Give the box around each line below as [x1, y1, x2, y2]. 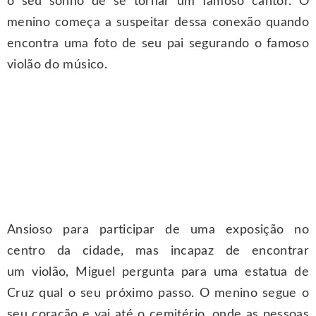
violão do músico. [7, 58, 107, 71]
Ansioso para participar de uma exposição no [7, 224, 309, 237]
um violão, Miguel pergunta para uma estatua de [7, 266, 309, 279]
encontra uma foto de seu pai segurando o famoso [7, 37, 309, 50]
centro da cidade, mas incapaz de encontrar [7, 245, 309, 258]
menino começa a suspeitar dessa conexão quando [7, 16, 309, 29]
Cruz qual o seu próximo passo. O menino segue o [7, 287, 309, 300]
